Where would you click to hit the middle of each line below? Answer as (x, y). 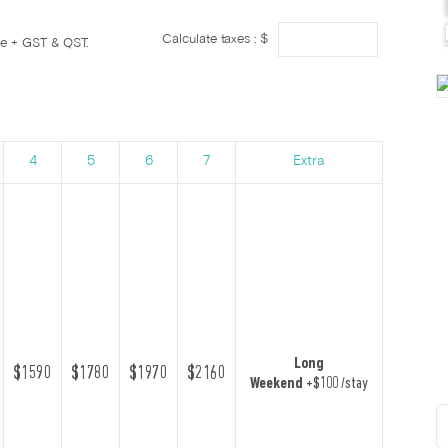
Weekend (277, 383)
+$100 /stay (335, 383)
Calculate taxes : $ (217, 39)
